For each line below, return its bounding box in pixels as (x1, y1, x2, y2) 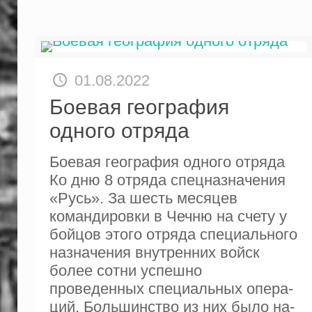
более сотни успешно (49, 261, 202, 279)
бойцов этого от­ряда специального (49, 225, 297, 243)
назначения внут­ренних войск (49, 243, 260, 261)
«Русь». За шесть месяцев (49, 189, 237, 207)
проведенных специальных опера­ (49, 279, 293, 297)
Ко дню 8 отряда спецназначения (49, 171, 286, 189)
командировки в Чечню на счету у (49, 207, 287, 225)
